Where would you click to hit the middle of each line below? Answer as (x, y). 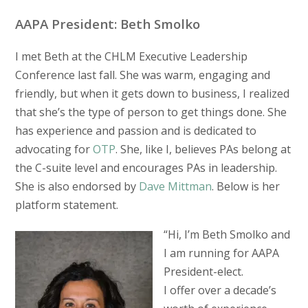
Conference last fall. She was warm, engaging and (142, 75)
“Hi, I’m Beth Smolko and (227, 235)
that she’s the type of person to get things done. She (151, 112)
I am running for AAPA (221, 253)
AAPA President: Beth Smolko (107, 23)
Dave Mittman (175, 187)
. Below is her (245, 187)
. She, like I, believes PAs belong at (203, 150)
